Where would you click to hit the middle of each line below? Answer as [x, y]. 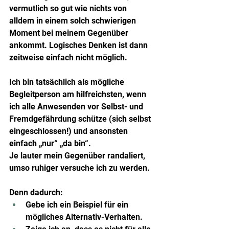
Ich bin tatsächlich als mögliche [68, 82]
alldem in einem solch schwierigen [74, 20]
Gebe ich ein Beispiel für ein [78, 204]
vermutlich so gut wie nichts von [69, 8]
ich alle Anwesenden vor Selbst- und [77, 106]
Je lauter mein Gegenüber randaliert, [78, 155]
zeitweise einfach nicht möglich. [68, 57]
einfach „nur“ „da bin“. [50, 143]
